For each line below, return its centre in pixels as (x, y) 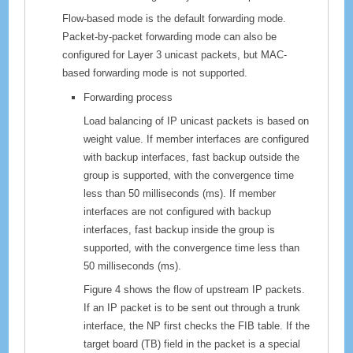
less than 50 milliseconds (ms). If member (179, 193)
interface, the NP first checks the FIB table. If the (196, 325)
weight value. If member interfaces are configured (196, 139)
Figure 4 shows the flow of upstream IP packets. (194, 289)
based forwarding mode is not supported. (154, 73)
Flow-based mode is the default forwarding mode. (174, 19)
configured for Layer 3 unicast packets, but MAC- (174, 55)
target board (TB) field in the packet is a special (191, 344)
